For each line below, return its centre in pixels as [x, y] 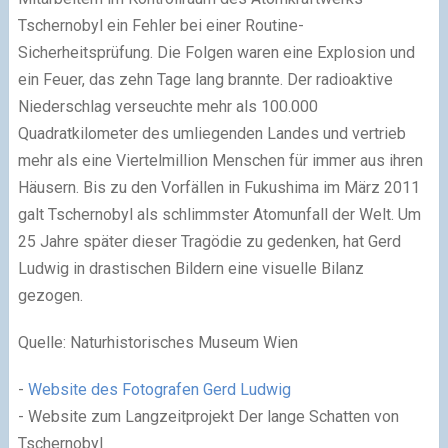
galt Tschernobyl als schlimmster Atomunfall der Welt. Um [219, 215]
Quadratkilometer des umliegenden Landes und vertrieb [211, 134]
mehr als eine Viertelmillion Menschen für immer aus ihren [220, 161]
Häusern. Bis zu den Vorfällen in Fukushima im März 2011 [218, 188]
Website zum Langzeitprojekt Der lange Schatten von [213, 417]
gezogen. [50, 296]
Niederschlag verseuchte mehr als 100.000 [167, 107]
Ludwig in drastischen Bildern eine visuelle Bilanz [190, 269]
